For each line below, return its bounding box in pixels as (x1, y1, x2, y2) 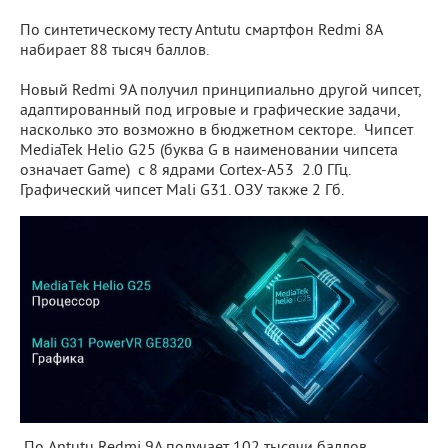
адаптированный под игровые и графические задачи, (20, 100, 400, 121)
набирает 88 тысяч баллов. (20, 40, 209, 61)
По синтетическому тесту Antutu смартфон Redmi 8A (20, 20, 382, 41)
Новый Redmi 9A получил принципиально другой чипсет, (20, 80, 421, 101)
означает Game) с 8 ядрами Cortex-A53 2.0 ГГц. (20, 160, 355, 181)
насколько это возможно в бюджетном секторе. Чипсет (20, 120, 413, 141)
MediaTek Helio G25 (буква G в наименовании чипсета (20, 140, 398, 161)
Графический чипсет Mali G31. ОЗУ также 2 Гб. (20, 180, 344, 201)
